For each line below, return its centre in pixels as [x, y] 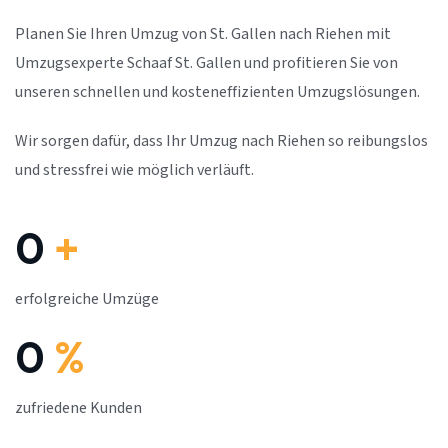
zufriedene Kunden [78, 408]
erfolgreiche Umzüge [87, 299]
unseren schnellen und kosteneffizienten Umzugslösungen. [217, 92]
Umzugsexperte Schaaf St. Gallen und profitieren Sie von [206, 63]
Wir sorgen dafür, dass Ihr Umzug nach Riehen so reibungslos [221, 141]
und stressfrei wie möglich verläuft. [134, 170]
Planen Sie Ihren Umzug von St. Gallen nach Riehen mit [203, 34]
